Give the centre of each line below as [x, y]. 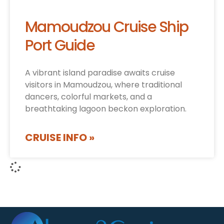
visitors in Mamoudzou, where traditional [103, 85]
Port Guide [60, 46]
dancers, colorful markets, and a [88, 97]
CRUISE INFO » [60, 138]
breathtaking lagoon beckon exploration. [106, 109]
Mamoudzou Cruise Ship [107, 27]
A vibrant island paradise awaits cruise [100, 73]
